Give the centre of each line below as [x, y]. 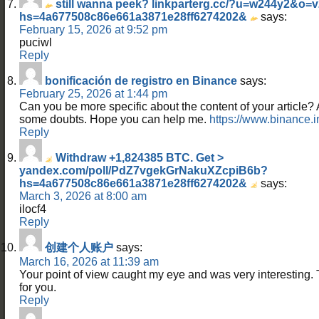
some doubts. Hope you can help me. [114, 119]
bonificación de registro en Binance [141, 80]
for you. [38, 287]
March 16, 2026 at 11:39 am [89, 261]
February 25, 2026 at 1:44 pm [93, 93]
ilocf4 [33, 209]
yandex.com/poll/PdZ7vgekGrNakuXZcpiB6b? [143, 170]
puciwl [36, 42]
